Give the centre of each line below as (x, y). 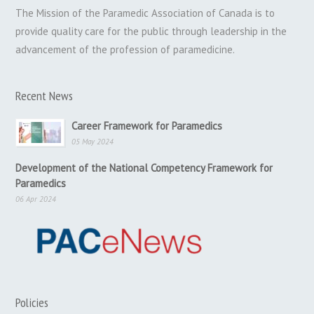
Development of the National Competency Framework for (144, 168)
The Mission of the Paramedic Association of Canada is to (145, 13)
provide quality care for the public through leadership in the (151, 32)
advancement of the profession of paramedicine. (125, 50)
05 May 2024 (93, 142)
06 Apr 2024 (36, 199)
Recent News (45, 96)
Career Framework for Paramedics (147, 126)
